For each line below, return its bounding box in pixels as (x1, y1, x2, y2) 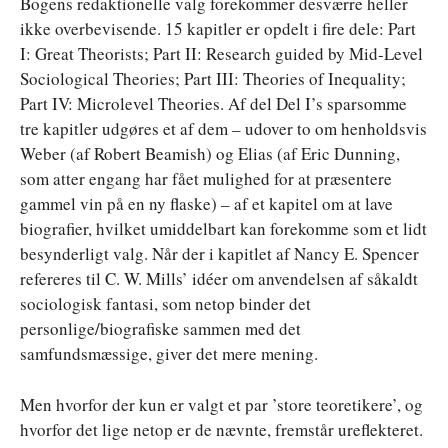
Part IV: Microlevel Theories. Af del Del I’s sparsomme (20, 91, 407, 115)
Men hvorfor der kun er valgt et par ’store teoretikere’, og (20, 392, 423, 416)
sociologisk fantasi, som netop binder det (20, 291, 311, 315)
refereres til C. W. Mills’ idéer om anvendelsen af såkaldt (20, 266, 418, 290)
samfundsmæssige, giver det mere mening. (20, 341, 318, 365)
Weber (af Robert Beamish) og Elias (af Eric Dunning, (20, 141, 400, 165)
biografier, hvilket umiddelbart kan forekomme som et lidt (20, 216, 427, 240)
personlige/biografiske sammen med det (20, 316, 301, 340)
